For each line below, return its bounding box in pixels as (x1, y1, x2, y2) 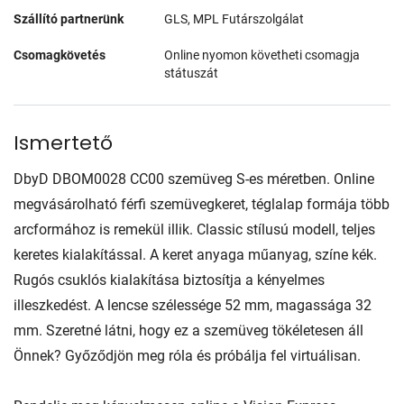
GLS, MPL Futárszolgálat (164, 11, 305, 26)
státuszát (164, 65, 219, 80)
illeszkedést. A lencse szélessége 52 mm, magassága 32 (14, 296, 372, 314)
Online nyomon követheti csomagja (164, 47, 361, 62)
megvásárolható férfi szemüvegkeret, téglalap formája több (14, 195, 390, 213)
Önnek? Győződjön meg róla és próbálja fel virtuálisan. (14, 346, 361, 364)
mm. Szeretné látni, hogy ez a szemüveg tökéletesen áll (14, 321, 363, 339)
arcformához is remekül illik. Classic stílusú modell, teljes (14, 220, 375, 238)
